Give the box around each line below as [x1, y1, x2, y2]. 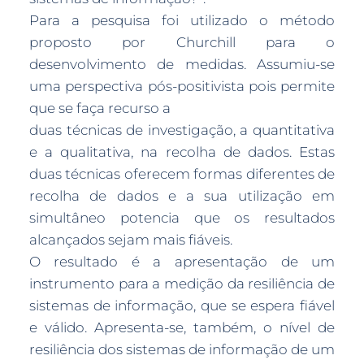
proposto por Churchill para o [28, 34, 336, 50]
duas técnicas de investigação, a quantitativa [28, 122, 336, 138]
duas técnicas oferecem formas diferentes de [28, 166, 336, 182]
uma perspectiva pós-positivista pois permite [28, 78, 336, 94]
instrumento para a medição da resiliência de [28, 275, 336, 292]
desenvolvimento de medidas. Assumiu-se [28, 56, 336, 72]
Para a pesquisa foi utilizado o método [28, 12, 336, 28]
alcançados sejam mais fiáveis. [28, 232, 232, 248]
